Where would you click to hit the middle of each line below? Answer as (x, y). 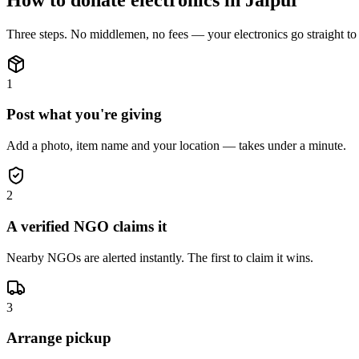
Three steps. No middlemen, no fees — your (120, 34)
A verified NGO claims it (87, 226)
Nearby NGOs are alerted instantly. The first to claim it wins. (160, 257)
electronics (261, 34)
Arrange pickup (59, 338)
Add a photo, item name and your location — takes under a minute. (176, 146)
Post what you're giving (84, 115)
